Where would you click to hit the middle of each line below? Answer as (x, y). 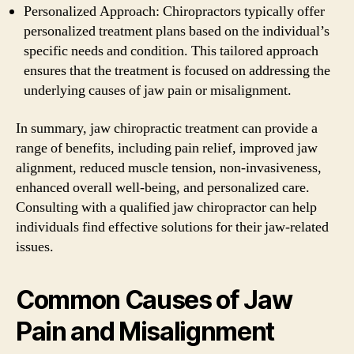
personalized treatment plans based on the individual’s (177, 31)
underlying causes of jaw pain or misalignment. (158, 90)
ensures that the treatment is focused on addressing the (177, 71)
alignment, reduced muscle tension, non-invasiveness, (169, 168)
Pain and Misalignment (145, 331)
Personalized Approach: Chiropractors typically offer (174, 11)
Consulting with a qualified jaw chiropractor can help (166, 207)
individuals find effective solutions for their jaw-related (172, 227)
